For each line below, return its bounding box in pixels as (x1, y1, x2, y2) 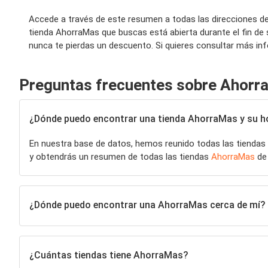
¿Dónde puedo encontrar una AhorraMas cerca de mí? (29, 199, 265, 211)
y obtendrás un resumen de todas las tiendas (29, 151, 211, 162)
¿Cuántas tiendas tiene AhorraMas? (29, 249, 188, 261)
